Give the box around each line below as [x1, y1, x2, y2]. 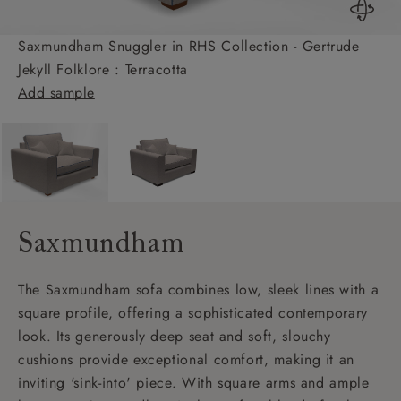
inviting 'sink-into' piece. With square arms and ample [18, 371, 370, 393]
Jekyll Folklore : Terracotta [18, 58, 188, 80]
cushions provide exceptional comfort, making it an [18, 348, 355, 370]
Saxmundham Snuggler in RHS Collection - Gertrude [18, 35, 360, 56]
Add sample [18, 81, 95, 103]
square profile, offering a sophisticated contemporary [18, 302, 368, 323]
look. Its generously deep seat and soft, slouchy [18, 325, 331, 346]
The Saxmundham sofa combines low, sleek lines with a [18, 278, 380, 300]
